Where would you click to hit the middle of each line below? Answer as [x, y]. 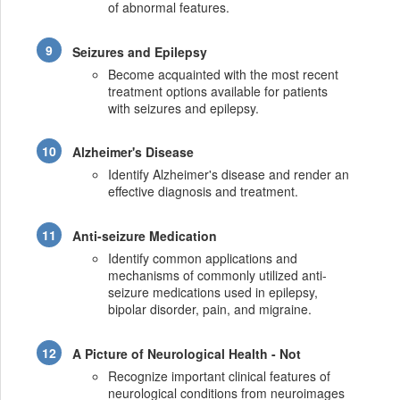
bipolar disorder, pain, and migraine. [210, 309]
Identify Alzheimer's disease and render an [229, 175]
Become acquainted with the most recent [224, 74]
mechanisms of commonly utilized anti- [218, 275]
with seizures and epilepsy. [184, 108]
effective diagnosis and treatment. [204, 192]
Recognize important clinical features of [220, 375]
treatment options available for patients [218, 91]
